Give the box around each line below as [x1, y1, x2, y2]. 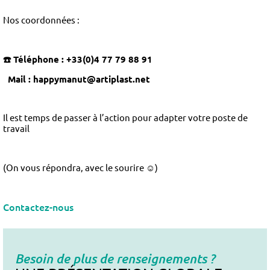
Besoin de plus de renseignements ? [15, 250, 215, 266]
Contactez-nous [3, 199, 74, 213]
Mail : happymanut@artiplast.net [8, 72, 150, 85]
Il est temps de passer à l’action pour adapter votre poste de [3, 111, 248, 124]
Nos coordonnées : [3, 14, 80, 26]
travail [3, 122, 30, 134]
